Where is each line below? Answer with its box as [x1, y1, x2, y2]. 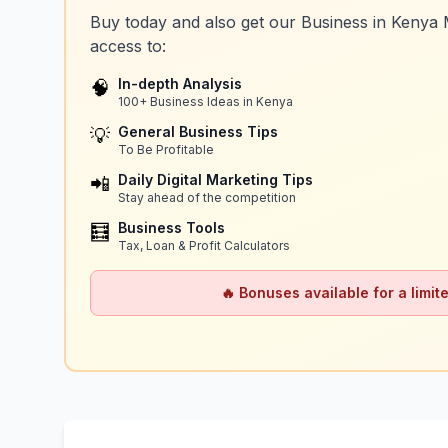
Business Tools [118, 218, 225, 236]
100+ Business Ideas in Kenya [118, 93, 293, 109]
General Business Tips [118, 122, 278, 140]
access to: [90, 35, 166, 56]
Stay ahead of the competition [118, 189, 296, 205]
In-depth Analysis [118, 74, 242, 92]
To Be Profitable [118, 141, 214, 157]
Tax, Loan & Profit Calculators [118, 237, 290, 253]
